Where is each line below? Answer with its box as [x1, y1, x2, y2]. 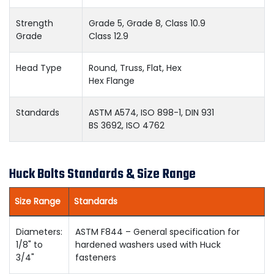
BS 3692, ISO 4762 [89, 119, 165, 131]
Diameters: [16, 226, 62, 238]
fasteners [75, 251, 116, 264]
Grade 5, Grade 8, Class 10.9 [89, 17, 206, 29]
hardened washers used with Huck [75, 239, 221, 251]
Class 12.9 [89, 30, 128, 42]
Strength [16, 17, 53, 29]
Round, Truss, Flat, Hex [89, 62, 182, 74]
